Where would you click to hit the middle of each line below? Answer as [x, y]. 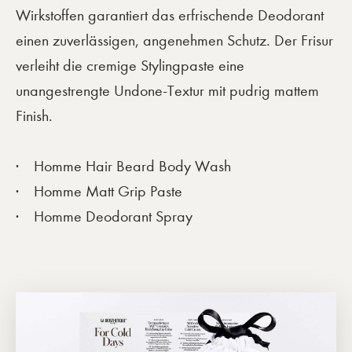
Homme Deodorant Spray [113, 216]
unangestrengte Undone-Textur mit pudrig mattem [167, 90]
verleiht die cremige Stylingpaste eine [130, 65]
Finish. [34, 115]
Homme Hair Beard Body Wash [132, 166]
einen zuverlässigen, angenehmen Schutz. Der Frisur [174, 40]
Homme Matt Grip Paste [108, 191]
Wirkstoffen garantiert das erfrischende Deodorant [170, 15]
